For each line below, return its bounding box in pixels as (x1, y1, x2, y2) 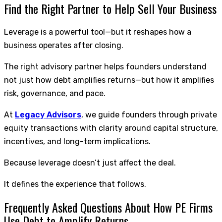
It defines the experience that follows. (4, 179, 146, 189)
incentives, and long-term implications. (4, 136, 151, 146)
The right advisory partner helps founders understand (4, 61, 207, 71)
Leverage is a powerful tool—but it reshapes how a (4, 27, 191, 37)
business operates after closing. (4, 40, 123, 50)
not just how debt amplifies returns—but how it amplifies (4, 75, 214, 85)
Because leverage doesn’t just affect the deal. (4, 158, 176, 167)
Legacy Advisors (15, 110, 81, 119)
